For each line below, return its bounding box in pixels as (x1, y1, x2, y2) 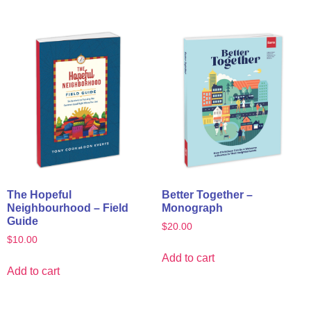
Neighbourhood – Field (7, 201, 128, 214)
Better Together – (161, 188, 253, 201)
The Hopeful (7, 188, 72, 201)
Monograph (161, 201, 223, 214)
